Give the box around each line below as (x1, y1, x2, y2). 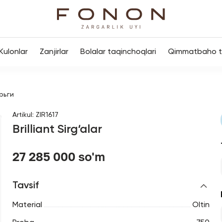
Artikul (12, 111, 32, 118)
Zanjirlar (40, 48, 68, 56)
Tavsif (12, 181, 39, 191)
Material (12, 201, 42, 209)
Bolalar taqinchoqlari (80, 48, 156, 56)
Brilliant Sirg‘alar (12, 123, 102, 135)
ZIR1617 (35, 111, 58, 118)
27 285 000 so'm (12, 149, 105, 164)
